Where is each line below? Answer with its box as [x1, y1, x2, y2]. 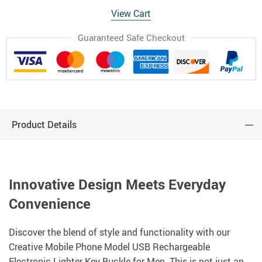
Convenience [9, 194, 91, 213]
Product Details [12, 118, 77, 132]
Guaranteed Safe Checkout [77, 32, 185, 43]
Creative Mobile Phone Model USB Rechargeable [9, 240, 210, 254]
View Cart [111, 7, 151, 20]
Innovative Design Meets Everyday [9, 175, 226, 194]
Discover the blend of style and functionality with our [9, 226, 230, 239]
